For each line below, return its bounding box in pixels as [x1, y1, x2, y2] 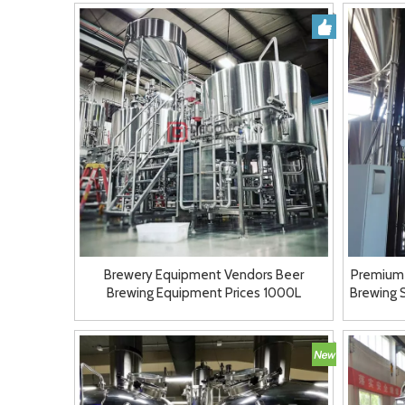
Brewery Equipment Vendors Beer [103, 267, 304, 283]
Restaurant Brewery [145, 303, 263, 319]
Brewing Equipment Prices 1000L [106, 285, 301, 301]
